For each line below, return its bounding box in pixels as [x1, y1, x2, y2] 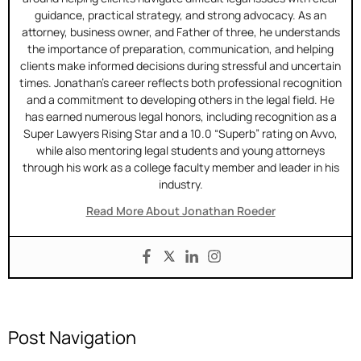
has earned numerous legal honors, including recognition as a [24, 109, 337, 124]
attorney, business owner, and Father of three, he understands [21, 24, 340, 39]
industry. [158, 176, 203, 192]
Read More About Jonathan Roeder [85, 203, 276, 218]
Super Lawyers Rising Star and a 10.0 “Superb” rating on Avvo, [23, 126, 338, 141]
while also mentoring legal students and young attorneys [36, 143, 325, 158]
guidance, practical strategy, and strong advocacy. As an [35, 7, 326, 23]
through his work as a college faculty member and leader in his [22, 160, 339, 175]
